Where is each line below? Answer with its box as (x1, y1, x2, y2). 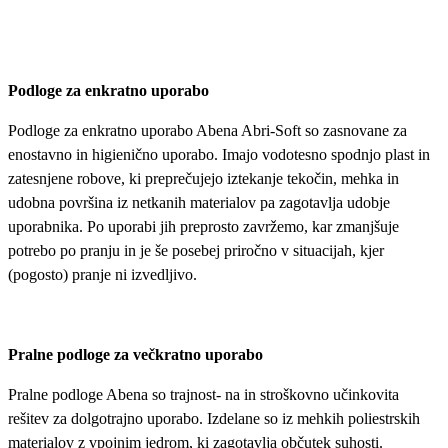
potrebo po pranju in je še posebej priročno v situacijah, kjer (8, 241, 384, 259)
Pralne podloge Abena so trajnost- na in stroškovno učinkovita (8, 385, 399, 403)
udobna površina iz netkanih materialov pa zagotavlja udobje (8, 193, 390, 211)
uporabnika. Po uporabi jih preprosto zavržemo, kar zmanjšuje (8, 217, 399, 235)
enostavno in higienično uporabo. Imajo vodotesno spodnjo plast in (8, 145, 430, 163)
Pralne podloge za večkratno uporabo (8, 345, 263, 363)
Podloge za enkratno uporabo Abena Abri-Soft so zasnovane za (8, 121, 407, 139)
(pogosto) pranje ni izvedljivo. (8, 265, 197, 283)
